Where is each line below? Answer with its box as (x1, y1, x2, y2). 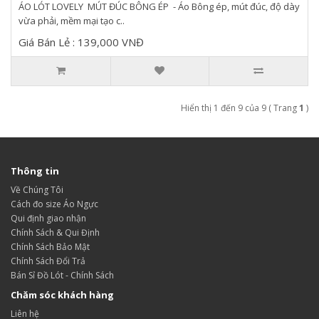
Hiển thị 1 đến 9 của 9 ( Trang (181, 102, 299, 114)
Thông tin (11, 164, 59, 177)
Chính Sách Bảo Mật (11, 241, 90, 253)
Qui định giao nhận (11, 212, 86, 224)
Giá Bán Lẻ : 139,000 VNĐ (19, 35, 144, 49)
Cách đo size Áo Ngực (11, 198, 98, 210)
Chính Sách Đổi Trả (11, 255, 85, 267)
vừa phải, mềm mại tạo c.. (19, 14, 125, 27)
